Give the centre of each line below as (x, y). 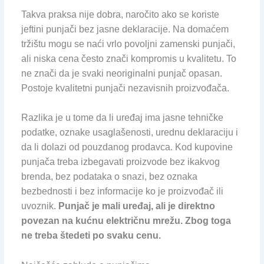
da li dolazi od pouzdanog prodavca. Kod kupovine (127, 147)
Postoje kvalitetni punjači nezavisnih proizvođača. (125, 88)
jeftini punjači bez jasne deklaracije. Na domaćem (125, 29)
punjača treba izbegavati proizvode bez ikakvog (120, 162)
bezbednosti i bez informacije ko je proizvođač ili (122, 192)
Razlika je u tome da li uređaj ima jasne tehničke (122, 118)
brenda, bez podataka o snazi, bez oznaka (109, 177)
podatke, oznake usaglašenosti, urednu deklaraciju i (129, 133)
